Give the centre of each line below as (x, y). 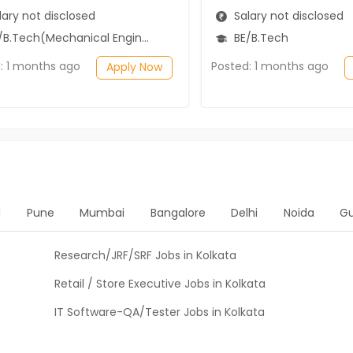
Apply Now (134, 67)
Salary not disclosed (287, 15)
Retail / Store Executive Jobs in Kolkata (160, 284)
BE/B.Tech (260, 37)
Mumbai (102, 213)
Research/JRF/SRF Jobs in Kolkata (145, 255)
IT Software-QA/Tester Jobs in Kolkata (160, 312)
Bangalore (178, 213)
